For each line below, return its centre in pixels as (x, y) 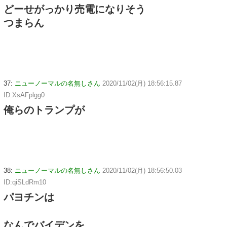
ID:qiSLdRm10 (25, 182)
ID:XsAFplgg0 (24, 95)
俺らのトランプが (44, 110)
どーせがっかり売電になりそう (74, 9)
